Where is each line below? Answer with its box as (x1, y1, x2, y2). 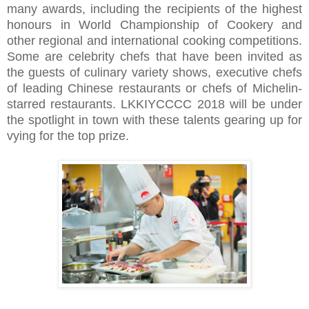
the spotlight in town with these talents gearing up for (7, 112, 302, 127)
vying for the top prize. (7, 128, 139, 143)
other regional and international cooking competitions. (7, 33, 302, 48)
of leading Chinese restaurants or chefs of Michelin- (7, 81, 302, 95)
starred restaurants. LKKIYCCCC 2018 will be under (7, 97, 302, 111)
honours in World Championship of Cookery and (7, 17, 302, 32)
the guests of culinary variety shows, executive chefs (7, 65, 302, 79)
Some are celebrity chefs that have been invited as (7, 49, 302, 63)
